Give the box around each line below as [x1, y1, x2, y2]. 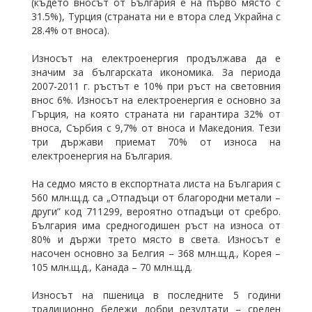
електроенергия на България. [31, 149, 172, 162]
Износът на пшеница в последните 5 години [31, 288, 281, 302]
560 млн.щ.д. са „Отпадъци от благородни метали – [31, 191, 281, 204]
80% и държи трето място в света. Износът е [31, 233, 281, 246]
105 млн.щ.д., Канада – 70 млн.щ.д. [31, 260, 192, 274]
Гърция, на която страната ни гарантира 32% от [31, 107, 281, 120]
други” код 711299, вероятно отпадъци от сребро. [31, 205, 281, 218]
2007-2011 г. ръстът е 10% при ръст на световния [31, 79, 281, 93]
